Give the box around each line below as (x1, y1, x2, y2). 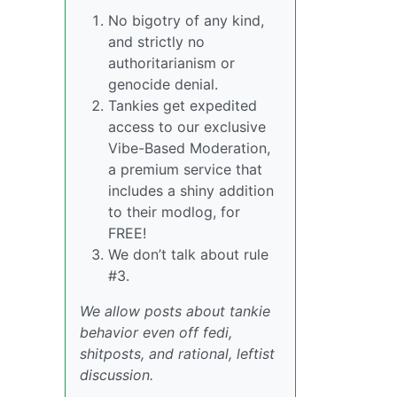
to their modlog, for (108, 203, 240, 221)
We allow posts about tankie (80, 302, 270, 320)
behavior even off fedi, (80, 323, 232, 341)
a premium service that (108, 160, 262, 178)
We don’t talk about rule (108, 245, 269, 263)
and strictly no (108, 33, 205, 51)
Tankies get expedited (108, 97, 257, 114)
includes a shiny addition (108, 182, 274, 199)
